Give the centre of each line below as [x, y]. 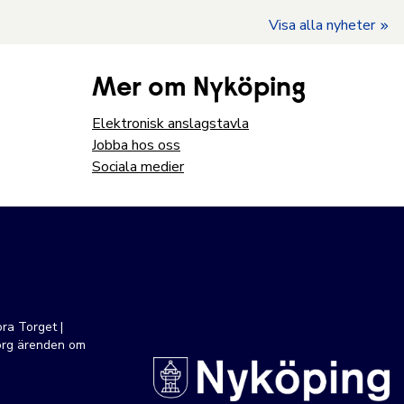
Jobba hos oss [136, 145]
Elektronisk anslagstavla [170, 124]
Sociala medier [138, 167]
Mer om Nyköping [199, 89]
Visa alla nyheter [322, 25]
